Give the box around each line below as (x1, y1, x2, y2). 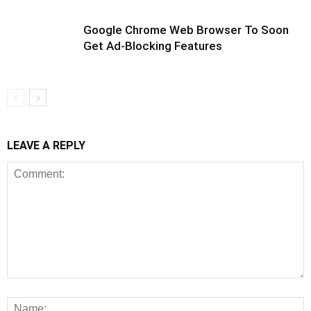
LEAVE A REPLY (7, 139, 85, 152)
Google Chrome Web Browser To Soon (83, 23, 289, 37)
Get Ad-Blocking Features (83, 39, 222, 53)
